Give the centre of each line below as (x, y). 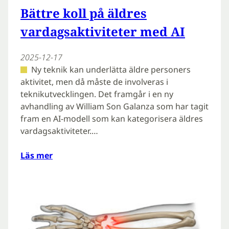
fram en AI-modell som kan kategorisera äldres (112, 119)
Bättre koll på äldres (84, 13)
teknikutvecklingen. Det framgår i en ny (97, 94)
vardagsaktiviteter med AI (103, 32)
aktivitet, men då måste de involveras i (94, 82)
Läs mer (37, 156)
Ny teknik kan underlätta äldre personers (111, 70)
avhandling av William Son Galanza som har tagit (114, 107)
